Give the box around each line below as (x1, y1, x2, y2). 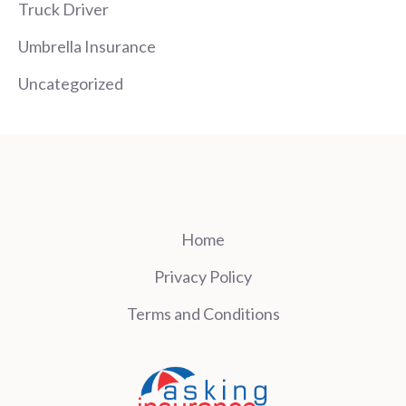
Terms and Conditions (126, 303, 280, 324)
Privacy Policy (154, 266, 252, 286)
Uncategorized (18, 72, 123, 93)
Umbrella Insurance (18, 35, 156, 56)
